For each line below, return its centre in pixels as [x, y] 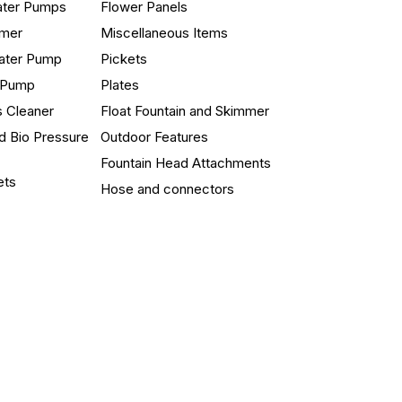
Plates [120, 84]
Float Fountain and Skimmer [185, 110]
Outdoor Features [155, 136]
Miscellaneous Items [165, 32]
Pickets [124, 58]
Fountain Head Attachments [186, 162]
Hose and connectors [168, 188]
